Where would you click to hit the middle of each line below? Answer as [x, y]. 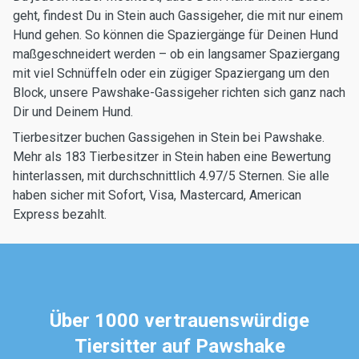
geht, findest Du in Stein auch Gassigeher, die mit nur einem [178, 16]
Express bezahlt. [60, 214]
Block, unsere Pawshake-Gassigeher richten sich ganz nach [179, 93]
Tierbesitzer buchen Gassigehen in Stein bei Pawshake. [169, 137]
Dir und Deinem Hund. [73, 112]
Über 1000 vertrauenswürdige [179, 321]
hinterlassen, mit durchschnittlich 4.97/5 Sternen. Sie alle [171, 176]
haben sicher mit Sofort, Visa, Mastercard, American [157, 195]
